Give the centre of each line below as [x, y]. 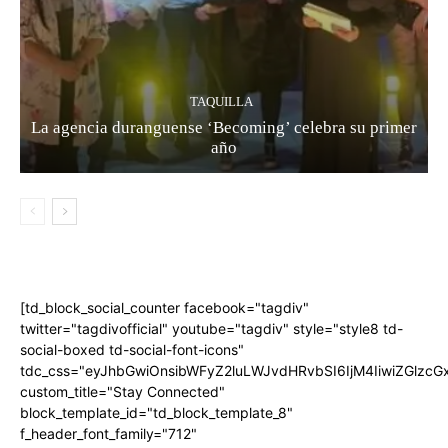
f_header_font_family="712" [108, 434]
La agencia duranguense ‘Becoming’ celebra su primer [224, 128]
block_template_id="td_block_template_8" [156, 413]
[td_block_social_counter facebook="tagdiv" [164, 308]
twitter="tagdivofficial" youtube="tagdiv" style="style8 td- [211, 329]
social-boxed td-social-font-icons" [132, 350]
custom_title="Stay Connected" [122, 392]
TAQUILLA [221, 102]
